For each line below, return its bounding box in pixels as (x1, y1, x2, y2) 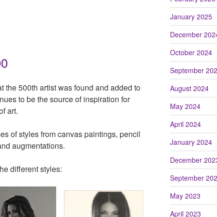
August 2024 (170, 83, 209, 93)
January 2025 (170, 11, 212, 21)
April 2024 (170, 119, 201, 129)
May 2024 (170, 101, 201, 111)
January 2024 (170, 137, 212, 147)
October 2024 (170, 47, 212, 57)
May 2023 (170, 190, 201, 201)
